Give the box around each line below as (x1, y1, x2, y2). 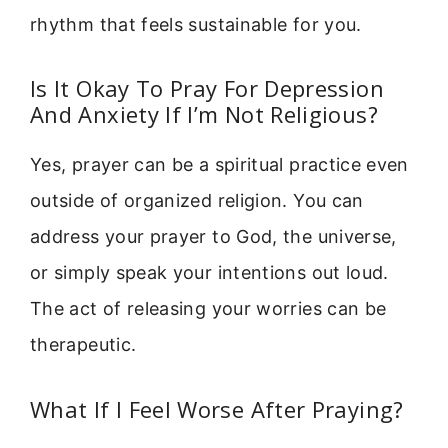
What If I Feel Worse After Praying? (30, 393, 404, 424)
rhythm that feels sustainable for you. (30, 13, 362, 35)
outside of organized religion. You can (30, 190, 364, 212)
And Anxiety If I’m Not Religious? (30, 99, 378, 130)
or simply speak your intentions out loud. (30, 262, 389, 284)
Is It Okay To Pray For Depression (30, 73, 384, 104)
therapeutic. (30, 334, 137, 356)
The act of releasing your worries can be (30, 298, 387, 320)
